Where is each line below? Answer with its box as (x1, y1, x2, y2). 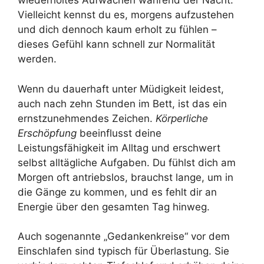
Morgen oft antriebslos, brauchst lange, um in (18, 171, 233, 183)
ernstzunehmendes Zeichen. (18, 112, 156, 124)
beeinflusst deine (77, 127, 161, 139)
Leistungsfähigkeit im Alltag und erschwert (18, 141, 220, 154)
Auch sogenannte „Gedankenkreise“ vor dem (18, 230, 230, 243)
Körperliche (156, 112, 208, 124)
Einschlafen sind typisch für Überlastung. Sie (18, 245, 229, 258)
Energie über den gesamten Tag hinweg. (18, 200, 210, 213)
